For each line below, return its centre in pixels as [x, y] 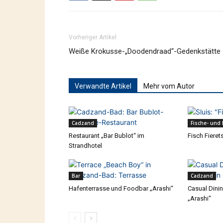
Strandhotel [85, 146]
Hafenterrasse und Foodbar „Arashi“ [121, 189]
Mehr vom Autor [169, 86]
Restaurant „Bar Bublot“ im [107, 136]
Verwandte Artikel [103, 86]
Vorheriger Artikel [93, 38]
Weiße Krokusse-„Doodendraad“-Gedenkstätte [145, 52]
